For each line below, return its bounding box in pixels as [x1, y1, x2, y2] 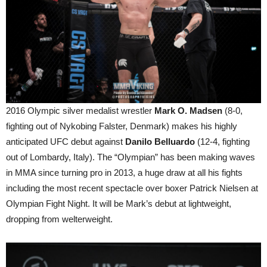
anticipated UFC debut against [6, 136, 125, 147]
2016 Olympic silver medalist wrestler [6, 105, 152, 116]
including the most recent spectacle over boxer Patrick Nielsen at [6, 182, 258, 193]
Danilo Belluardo [125, 136, 195, 147]
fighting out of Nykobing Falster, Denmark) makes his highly [6, 120, 237, 131]
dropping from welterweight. [6, 213, 113, 224]
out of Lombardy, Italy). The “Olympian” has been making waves [6, 151, 255, 162]
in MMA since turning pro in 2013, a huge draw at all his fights [6, 167, 243, 178]
